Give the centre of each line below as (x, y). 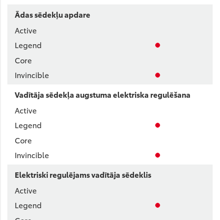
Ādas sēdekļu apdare (53, 14)
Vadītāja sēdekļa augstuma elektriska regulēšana (103, 94)
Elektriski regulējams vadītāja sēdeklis (83, 174)
